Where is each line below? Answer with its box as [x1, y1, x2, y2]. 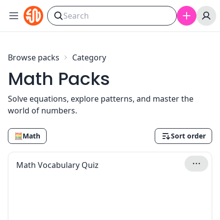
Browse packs [8, 52, 59, 63]
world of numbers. [8, 105, 77, 116]
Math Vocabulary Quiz [16, 160, 99, 170]
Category [72, 52, 106, 63]
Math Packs [8, 66, 110, 91]
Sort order [171, 131, 206, 140]
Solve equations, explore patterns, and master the [8, 93, 193, 104]
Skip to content [10, 7, 63, 16]
